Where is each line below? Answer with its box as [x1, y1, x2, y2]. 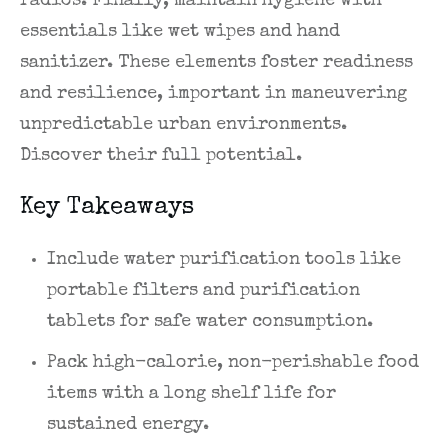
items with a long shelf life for [47, 385, 336, 404]
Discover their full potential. [20, 147, 302, 166]
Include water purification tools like [47, 251, 401, 270]
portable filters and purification [47, 282, 360, 301]
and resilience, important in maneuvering [20, 85, 407, 104]
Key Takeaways [20, 196, 194, 221]
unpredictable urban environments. [20, 116, 347, 135]
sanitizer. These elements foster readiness [20, 54, 413, 73]
